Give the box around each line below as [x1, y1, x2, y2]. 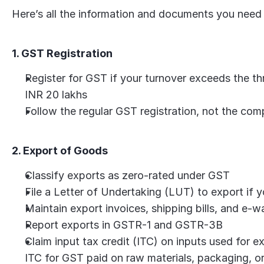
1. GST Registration [12, 47, 113, 60]
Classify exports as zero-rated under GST [25, 169, 230, 181]
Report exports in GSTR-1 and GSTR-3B [25, 219, 223, 231]
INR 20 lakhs [25, 88, 88, 101]
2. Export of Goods [12, 144, 108, 157]
